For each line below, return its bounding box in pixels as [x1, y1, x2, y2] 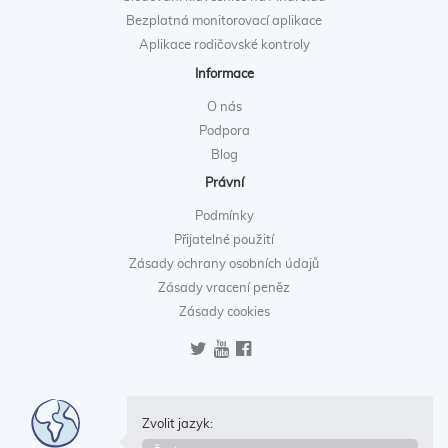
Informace [194, 67, 254, 81]
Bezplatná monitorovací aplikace [126, 15, 322, 29]
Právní [204, 177, 244, 191]
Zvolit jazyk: [142, 417, 213, 431]
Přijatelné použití [174, 234, 274, 248]
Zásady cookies [178, 306, 270, 320]
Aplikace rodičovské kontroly [138, 39, 310, 53]
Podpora [198, 124, 250, 138]
